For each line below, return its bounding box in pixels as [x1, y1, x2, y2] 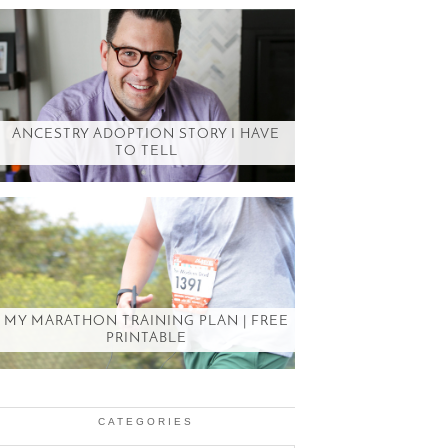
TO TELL [114, 143, 178, 159]
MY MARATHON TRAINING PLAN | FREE [3, 314, 289, 330]
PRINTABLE [105, 331, 187, 347]
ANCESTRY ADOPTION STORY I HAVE [12, 126, 280, 142]
